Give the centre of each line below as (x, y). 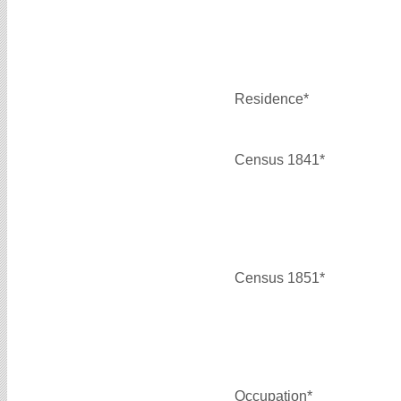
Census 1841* (280, 159)
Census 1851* (280, 277)
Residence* (272, 98)
